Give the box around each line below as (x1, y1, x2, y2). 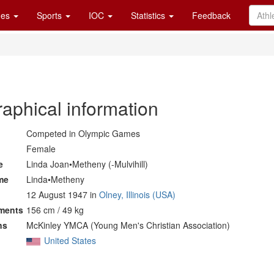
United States (43, 234, 96, 246)
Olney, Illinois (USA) (98, 188, 176, 201)
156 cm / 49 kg (26, 204, 84, 216)
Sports (37, 9, 64, 21)
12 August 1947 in (26, 188, 99, 201)
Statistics (131, 9, 168, 21)
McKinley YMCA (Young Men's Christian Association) (26, 219, 230, 231)
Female (26, 143, 56, 155)
